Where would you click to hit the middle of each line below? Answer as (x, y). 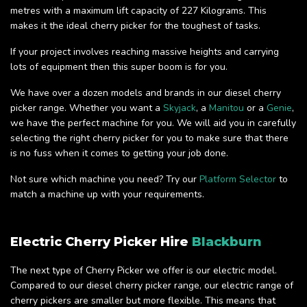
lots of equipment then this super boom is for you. (119, 67)
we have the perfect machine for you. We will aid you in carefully (153, 123)
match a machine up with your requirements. (107, 195)
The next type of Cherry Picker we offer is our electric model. (144, 271)
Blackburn (227, 242)
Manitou (226, 108)
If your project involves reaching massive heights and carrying (145, 52)
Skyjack (180, 108)
